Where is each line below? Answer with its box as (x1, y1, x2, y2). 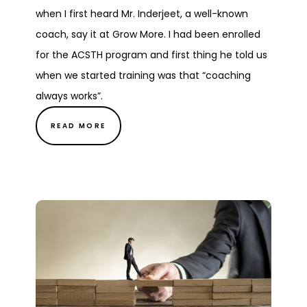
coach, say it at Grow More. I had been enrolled (36, 27, 260, 42)
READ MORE (51, 121, 106, 132)
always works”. (36, 89, 103, 103)
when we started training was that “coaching (36, 69, 251, 83)
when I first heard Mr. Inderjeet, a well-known (36, 7, 248, 21)
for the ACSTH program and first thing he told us (36, 48, 267, 62)
